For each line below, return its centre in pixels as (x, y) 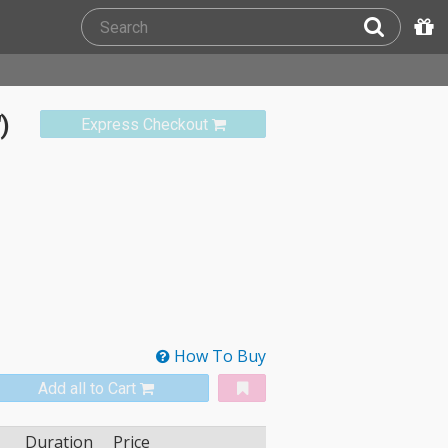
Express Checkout (144, 124)
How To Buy (218, 356)
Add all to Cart (87, 389)
